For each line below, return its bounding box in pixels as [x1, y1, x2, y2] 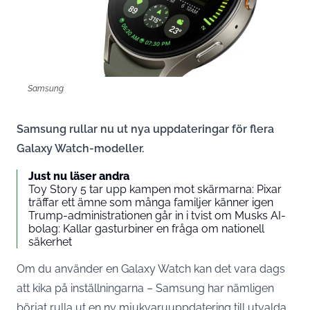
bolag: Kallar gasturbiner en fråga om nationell [28, 221, 264, 235]
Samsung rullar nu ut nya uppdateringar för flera [17, 122, 274, 136]
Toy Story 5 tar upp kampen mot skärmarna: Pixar [28, 182, 282, 196]
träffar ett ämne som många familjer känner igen [28, 195, 273, 209]
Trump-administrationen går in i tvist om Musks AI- [28, 208, 286, 222]
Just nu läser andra [28, 169, 129, 183]
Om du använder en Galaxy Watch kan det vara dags [17, 262, 285, 275]
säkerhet [28, 235, 72, 248]
